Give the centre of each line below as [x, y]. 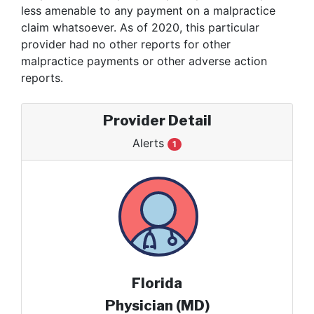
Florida [157, 283]
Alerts [148, 143]
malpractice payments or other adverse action [144, 61]
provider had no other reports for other [126, 44]
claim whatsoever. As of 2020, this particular [140, 27]
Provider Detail [157, 121]
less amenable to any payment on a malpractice [148, 11]
